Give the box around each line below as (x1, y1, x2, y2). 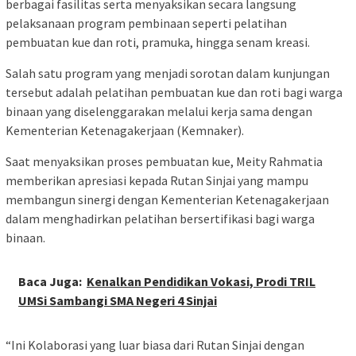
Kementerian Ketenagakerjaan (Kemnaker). (6, 122, 244, 138)
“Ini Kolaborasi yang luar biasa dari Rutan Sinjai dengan (6, 336, 304, 353)
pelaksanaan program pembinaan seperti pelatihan (6, 14, 287, 31)
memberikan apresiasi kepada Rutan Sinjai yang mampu (6, 172, 308, 188)
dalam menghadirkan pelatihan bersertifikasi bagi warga (6, 210, 315, 226)
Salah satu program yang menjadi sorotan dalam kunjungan (6, 64, 330, 81)
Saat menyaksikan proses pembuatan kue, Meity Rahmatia (6, 153, 323, 169)
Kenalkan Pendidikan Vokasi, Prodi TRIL (87, 273, 315, 289)
